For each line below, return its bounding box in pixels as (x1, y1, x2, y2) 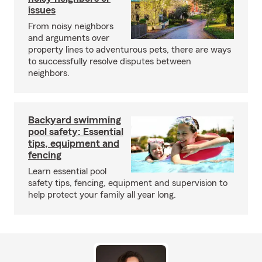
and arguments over (28, 33, 109, 43)
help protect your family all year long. (28, 189, 176, 199)
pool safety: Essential (28, 126, 123, 137)
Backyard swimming (28, 114, 121, 125)
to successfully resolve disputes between (28, 56, 191, 66)
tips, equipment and (28, 137, 119, 149)
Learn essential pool (28, 166, 106, 176)
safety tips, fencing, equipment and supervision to (28, 178, 227, 188)
